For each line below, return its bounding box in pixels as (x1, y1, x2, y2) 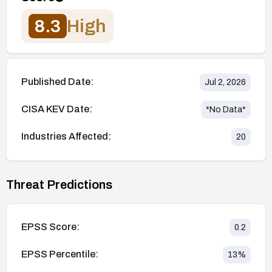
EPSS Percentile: (21, 249, 98, 260)
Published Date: (21, 76, 93, 87)
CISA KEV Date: (21, 104, 92, 115)
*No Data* (206, 104, 246, 114)
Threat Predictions (6, 177, 112, 191)
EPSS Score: (21, 222, 80, 233)
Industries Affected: (21, 131, 111, 142)
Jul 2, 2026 (205, 77, 246, 87)
